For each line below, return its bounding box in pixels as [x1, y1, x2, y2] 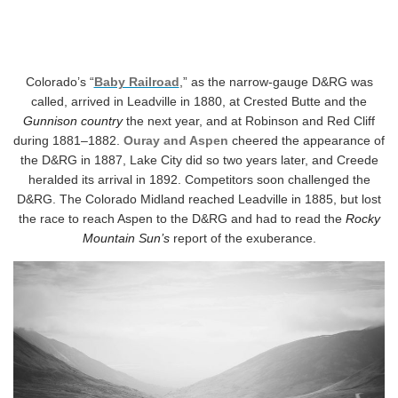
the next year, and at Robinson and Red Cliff [123, 114, 375, 129]
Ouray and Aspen [123, 133, 228, 148]
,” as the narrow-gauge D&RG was [179, 75, 373, 90]
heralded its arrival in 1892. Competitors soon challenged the [28, 172, 370, 187]
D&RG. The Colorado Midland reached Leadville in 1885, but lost [17, 192, 381, 207]
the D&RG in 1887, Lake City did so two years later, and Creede [20, 153, 378, 168]
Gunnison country [23, 114, 123, 129]
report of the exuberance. [169, 231, 316, 246]
